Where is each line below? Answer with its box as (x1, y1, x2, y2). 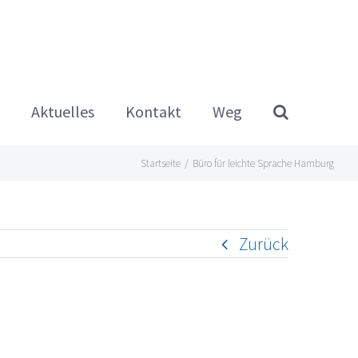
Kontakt (125, 101, 181, 121)
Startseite (141, 157, 181, 170)
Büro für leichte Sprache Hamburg (193, 157, 334, 170)
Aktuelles (31, 101, 94, 121)
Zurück (239, 233, 288, 255)
